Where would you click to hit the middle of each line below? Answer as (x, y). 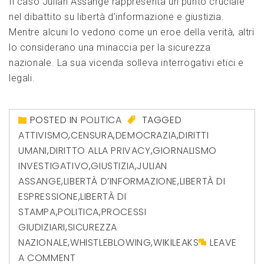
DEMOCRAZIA (146, 136)
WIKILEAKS (176, 243)
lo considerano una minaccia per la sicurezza (110, 47)
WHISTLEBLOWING (111, 243)
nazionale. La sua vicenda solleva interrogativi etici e (127, 63)
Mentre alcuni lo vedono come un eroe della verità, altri (132, 32)
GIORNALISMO (185, 151)
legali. (22, 78)
